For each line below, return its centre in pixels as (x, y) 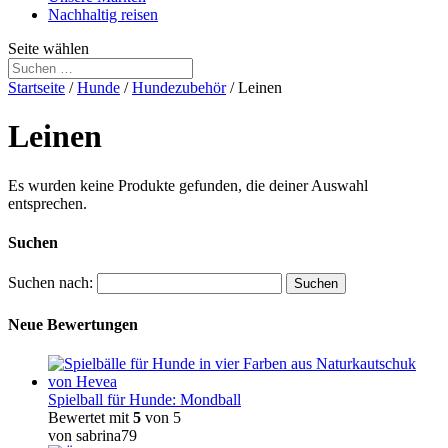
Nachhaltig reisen (103, 14)
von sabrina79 (92, 435)
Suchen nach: (50, 283)
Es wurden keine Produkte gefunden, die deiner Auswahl (188, 185)
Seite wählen (48, 48)
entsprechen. (47, 203)
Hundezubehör (179, 87)
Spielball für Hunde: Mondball (144, 399)
